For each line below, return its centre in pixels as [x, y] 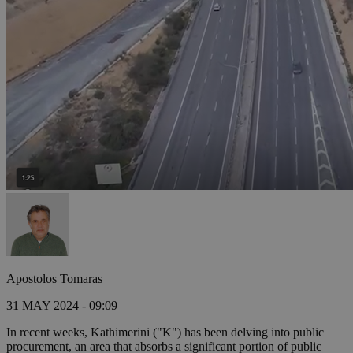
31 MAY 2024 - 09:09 [62, 306]
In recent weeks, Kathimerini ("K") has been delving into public [165, 333]
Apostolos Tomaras [54, 279]
